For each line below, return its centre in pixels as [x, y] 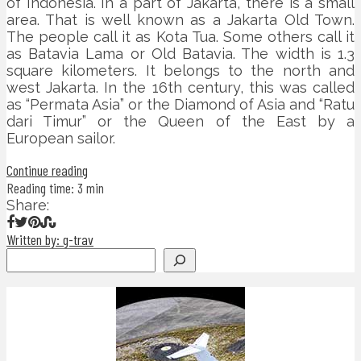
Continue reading [47, 170]
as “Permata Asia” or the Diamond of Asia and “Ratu [180, 105]
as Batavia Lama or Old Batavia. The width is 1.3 [180, 54]
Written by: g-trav [50, 240]
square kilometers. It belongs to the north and [180, 71]
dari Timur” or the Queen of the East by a [180, 122]
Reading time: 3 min [55, 188]
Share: [28, 205]
